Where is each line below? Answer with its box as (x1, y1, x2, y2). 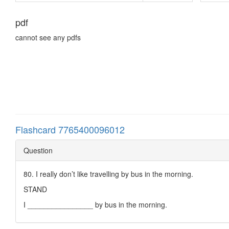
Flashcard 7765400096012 (15, 122, 125, 136)
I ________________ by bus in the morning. (24, 199, 167, 210)
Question (24, 145, 53, 155)
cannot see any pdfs (15, 32, 81, 42)
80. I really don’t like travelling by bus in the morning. (24, 168, 193, 179)
